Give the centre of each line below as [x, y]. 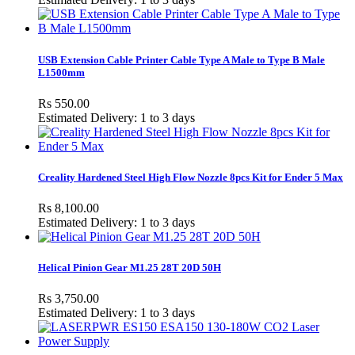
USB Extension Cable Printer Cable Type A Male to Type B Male [181, 59]
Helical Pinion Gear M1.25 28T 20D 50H [130, 268]
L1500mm [61, 72]
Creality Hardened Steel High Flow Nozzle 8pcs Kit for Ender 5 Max [191, 177]
